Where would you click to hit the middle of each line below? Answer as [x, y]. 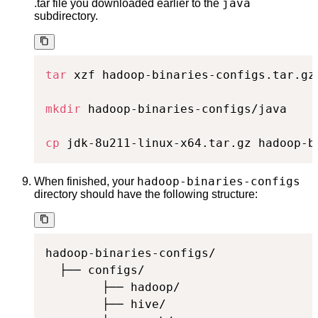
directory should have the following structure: [146, 194]
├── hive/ [106, 305]
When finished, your [86, 182]
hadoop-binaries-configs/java [184, 109]
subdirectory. [66, 16]
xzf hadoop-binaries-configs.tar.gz [191, 75]
